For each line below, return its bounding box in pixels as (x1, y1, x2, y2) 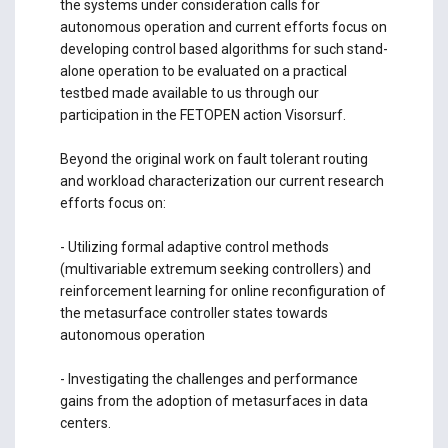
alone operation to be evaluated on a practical (59, 62, 347, 79)
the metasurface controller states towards (59, 304, 328, 321)
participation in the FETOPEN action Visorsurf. (59, 106, 346, 123)
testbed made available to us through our (59, 84, 319, 101)
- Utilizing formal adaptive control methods (59, 238, 329, 255)
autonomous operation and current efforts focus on (59, 18, 387, 35)
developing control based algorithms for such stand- (59, 40, 388, 57)
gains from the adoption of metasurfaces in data (59, 392, 368, 409)
